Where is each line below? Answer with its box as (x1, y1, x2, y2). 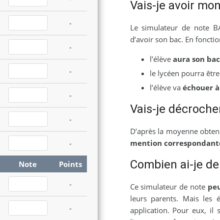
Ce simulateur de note (130, 182, 208, 192)
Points (58, 159, 82, 169)
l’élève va (149, 82, 183, 93)
